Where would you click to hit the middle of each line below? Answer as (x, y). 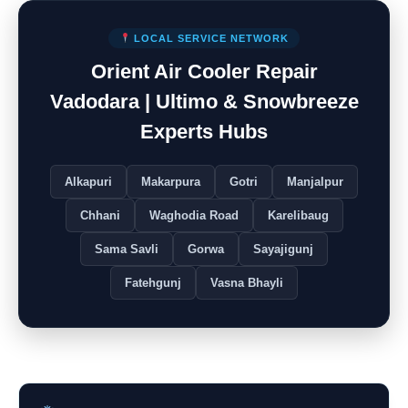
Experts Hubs (204, 132)
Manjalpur (315, 182)
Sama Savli (127, 250)
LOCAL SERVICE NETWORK (210, 39)
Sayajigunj (283, 250)
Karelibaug (298, 216)
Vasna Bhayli (247, 283)
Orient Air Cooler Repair (204, 72)
